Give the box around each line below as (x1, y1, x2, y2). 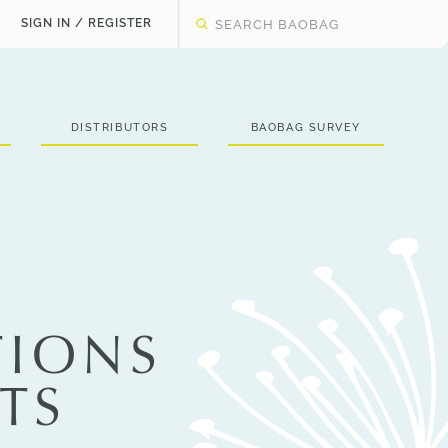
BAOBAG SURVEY (250, 120, 361, 134)
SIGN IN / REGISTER (20, 16, 152, 30)
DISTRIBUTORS (70, 120, 169, 134)
